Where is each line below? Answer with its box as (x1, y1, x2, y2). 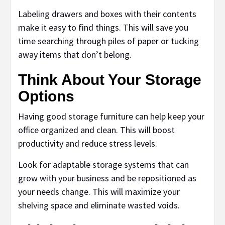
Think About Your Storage (18, 71, 201, 88)
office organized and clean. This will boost (18, 124, 175, 136)
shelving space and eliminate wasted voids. (18, 199, 180, 211)
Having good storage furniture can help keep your (18, 110, 204, 123)
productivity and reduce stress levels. (18, 138, 157, 150)
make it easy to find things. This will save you (18, 22, 188, 34)
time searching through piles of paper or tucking (18, 35, 199, 47)
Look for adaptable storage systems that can (18, 159, 189, 171)
